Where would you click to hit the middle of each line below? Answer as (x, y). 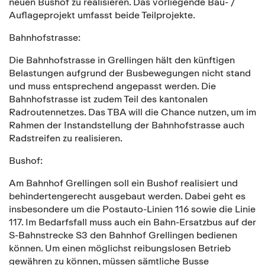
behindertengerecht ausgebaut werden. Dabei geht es (127, 196)
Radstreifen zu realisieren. (66, 138)
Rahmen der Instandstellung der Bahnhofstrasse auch (127, 125)
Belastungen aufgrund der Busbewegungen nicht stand (130, 73)
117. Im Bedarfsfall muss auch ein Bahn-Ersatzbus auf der (132, 222)
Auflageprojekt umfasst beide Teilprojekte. (102, 15)
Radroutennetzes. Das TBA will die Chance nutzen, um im (132, 112)
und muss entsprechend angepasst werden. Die (112, 86)
